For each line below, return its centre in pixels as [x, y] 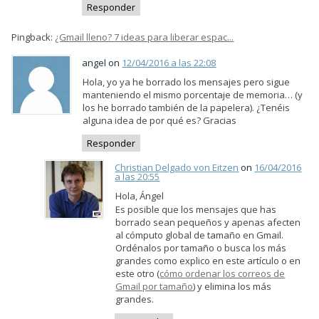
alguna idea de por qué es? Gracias [160, 120]
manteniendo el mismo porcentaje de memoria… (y [193, 94]
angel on [102, 62]
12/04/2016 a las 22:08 [169, 62]
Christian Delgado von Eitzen [177, 167]
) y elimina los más [232, 286]
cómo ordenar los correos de [223, 273]
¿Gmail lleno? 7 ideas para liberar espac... [145, 37]
